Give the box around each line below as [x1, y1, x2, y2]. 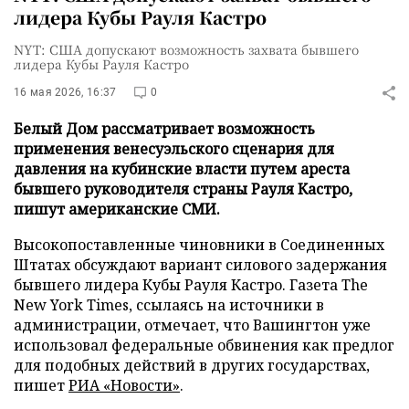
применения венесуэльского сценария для [14, 139, 334, 159]
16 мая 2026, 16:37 [14, 86, 117, 99]
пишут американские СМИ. [14, 199, 220, 219]
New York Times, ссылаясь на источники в [14, 295, 324, 315]
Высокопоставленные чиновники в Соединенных [14, 235, 384, 255]
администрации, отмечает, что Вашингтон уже [14, 315, 371, 335]
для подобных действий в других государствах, [14, 355, 370, 375]
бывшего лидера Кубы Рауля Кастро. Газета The [14, 275, 368, 295]
